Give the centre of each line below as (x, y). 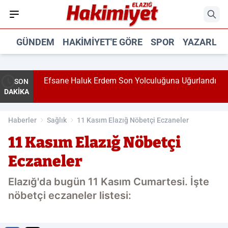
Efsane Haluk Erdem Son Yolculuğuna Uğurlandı (127, 81)
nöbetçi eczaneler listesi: (70, 195)
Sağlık (57, 120)
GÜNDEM (35, 42)
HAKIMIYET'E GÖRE (102, 42)
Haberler (22, 120)
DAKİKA (17, 92)
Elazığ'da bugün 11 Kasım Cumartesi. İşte (109, 182)
